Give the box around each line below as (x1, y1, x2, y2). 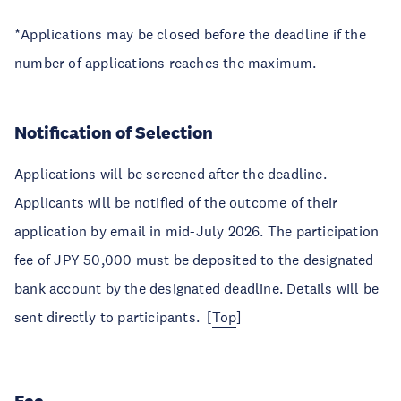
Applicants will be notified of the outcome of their (14, 193, 338, 211)
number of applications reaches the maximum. (14, 54, 320, 72)
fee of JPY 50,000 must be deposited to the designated (14, 251, 374, 269)
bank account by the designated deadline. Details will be (14, 279, 380, 297)
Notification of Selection (14, 122, 220, 143)
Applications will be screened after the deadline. (14, 165, 327, 183)
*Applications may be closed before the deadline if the (14, 25, 366, 43)
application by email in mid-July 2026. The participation (14, 222, 380, 240)
